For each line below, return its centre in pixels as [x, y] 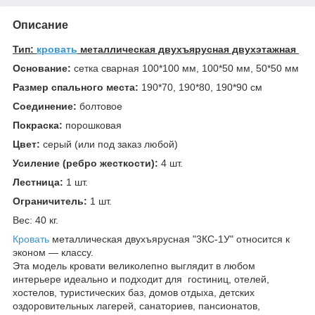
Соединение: [46, 106]
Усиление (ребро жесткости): [85, 163]
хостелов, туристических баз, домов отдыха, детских [134, 292]
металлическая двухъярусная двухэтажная [188, 49]
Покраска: [39, 125]
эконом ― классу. [53, 252]
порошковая [94, 125]
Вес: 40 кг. [36, 220]
